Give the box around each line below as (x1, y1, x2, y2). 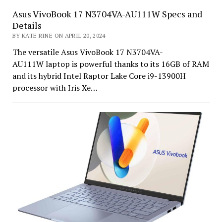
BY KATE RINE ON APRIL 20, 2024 (12, 31, 106, 39)
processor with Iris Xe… (12, 82, 98, 93)
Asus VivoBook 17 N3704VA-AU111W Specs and (12, 7, 202, 20)
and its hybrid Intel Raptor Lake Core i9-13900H (12, 70, 186, 81)
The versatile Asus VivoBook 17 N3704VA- (12, 46, 163, 57)
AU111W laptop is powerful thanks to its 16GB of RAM (12, 58, 209, 69)
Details (12, 19, 42, 31)
